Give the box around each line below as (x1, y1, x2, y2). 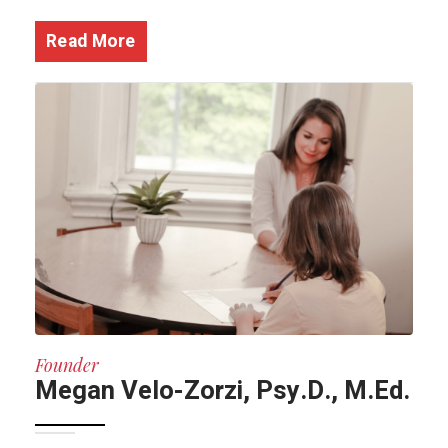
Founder (35, 352, 99, 377)
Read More (46, 28, 136, 54)
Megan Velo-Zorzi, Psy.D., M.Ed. (35, 371, 410, 410)
